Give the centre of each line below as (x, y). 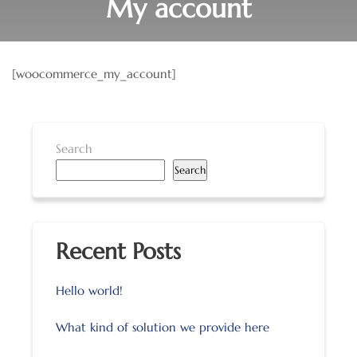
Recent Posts (119, 252)
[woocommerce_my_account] (94, 74)
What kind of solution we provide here (163, 328)
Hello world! (90, 291)
